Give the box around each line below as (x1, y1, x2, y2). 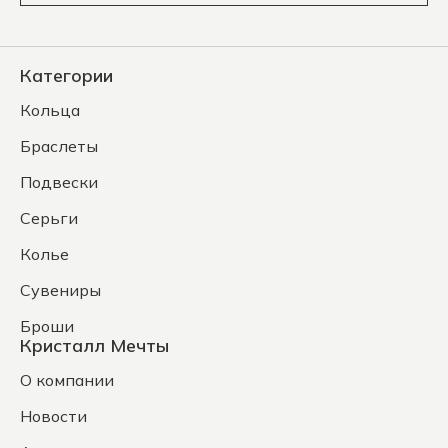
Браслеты (20, 136, 98, 156)
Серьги (20, 208, 78, 228)
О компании (20, 370, 114, 390)
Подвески (20, 172, 98, 192)
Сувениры (20, 280, 101, 300)
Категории (20, 64, 113, 87)
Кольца (20, 100, 80, 120)
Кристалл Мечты (20, 334, 169, 357)
